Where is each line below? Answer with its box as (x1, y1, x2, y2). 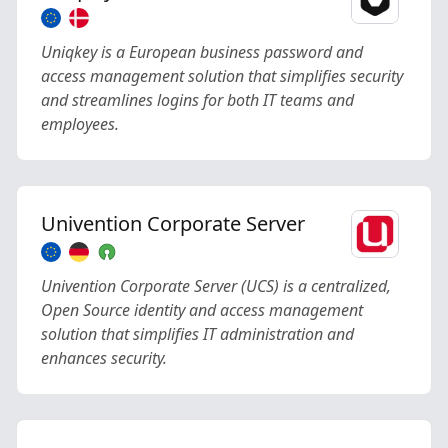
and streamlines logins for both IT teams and (41, 89, 354, 111)
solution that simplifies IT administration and (41, 323, 354, 345)
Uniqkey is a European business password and (41, 41, 363, 63)
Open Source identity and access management (41, 299, 363, 321)
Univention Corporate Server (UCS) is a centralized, (41, 275, 391, 297)
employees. (41, 113, 119, 135)
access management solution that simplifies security (41, 65, 403, 87)
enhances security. (41, 347, 167, 369)
